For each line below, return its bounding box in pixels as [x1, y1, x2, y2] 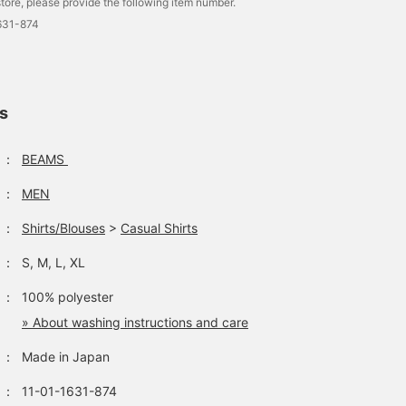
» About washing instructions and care [22, 314, 248, 330]
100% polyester [22, 289, 113, 304]
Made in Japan [22, 349, 110, 364]
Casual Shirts [121, 220, 198, 236]
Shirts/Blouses [22, 220, 105, 236]
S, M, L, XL [22, 255, 85, 270]
